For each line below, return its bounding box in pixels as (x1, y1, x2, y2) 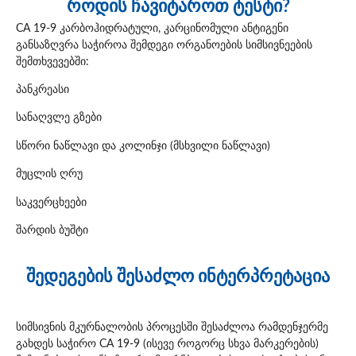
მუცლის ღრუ (16, 168, 83, 180)
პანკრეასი (16, 84, 69, 96)
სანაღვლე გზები (16, 112, 102, 124)
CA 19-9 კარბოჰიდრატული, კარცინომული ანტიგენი (16, 22, 292, 34)
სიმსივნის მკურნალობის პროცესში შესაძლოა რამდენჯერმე (16, 321, 328, 333)
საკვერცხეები (16, 196, 87, 208)
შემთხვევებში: (16, 56, 89, 68)
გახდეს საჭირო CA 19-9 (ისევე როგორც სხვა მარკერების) (16, 338, 322, 350)
